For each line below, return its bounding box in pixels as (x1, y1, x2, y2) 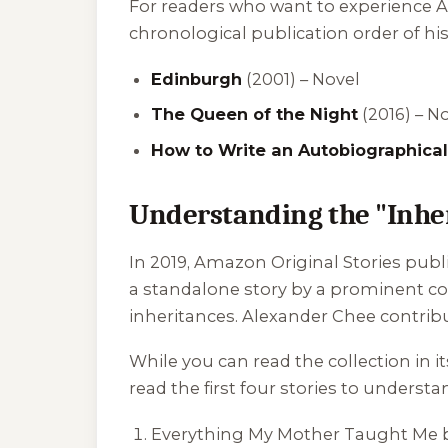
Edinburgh (151, 68, 243, 89)
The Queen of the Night (151, 104, 359, 125)
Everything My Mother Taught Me (151, 423, 439, 444)
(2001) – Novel (242, 68, 361, 89)
